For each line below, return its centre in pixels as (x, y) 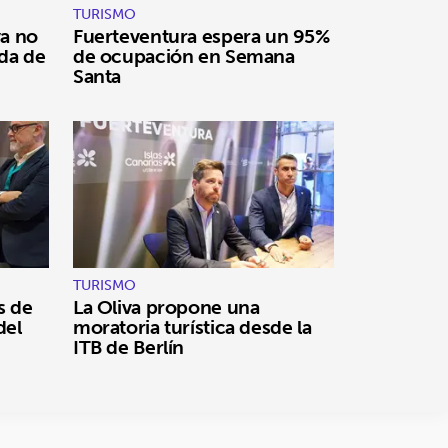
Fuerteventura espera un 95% (201, 36)
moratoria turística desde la (192, 327)
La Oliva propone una (166, 307)
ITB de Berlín (129, 347)
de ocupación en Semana (184, 56)
